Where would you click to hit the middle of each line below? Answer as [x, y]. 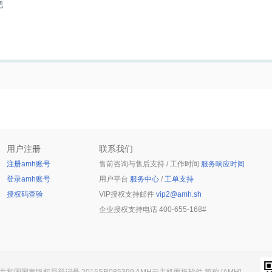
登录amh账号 [29, 179]
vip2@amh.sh [179, 194]
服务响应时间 [223, 164]
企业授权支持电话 [129, 209]
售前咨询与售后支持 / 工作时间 [150, 164]
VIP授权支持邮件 [127, 194]
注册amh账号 [29, 164]
